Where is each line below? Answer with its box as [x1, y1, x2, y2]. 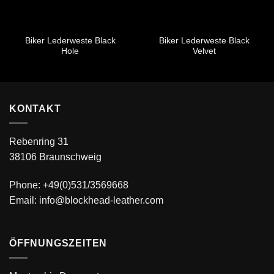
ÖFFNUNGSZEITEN [9, 237, 108, 248]
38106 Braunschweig [9, 152, 102, 163]
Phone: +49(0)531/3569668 [9, 179, 128, 190]
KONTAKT [9, 103, 61, 114]
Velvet [192, 46, 216, 56]
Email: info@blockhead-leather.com [9, 194, 163, 206]
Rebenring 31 [9, 136, 68, 147]
